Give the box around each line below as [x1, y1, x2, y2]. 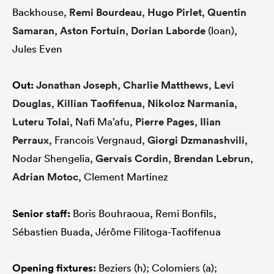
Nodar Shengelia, [12, 152, 95, 165]
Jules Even [12, 42, 62, 56]
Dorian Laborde [131, 24, 206, 38]
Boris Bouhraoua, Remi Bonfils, [70, 207, 217, 220]
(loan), [206, 24, 237, 37]
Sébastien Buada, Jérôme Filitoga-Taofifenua [12, 225, 221, 239]
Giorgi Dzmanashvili [147, 133, 245, 147]
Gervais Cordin [95, 152, 168, 166]
